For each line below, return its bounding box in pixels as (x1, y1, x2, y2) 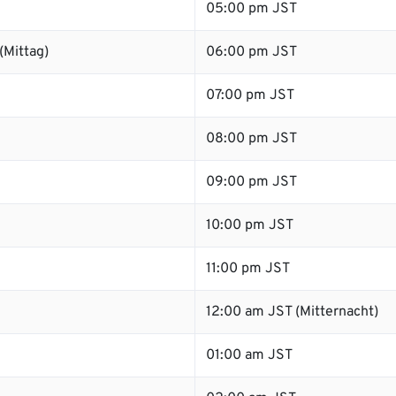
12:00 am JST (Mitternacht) (206, 303, 378, 321)
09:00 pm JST (206, 173, 297, 191)
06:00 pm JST (206, 43, 297, 61)
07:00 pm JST (206, 87, 294, 104)
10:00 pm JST (206, 217, 293, 234)
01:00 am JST (206, 346, 293, 364)
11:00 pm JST (206, 260, 290, 278)
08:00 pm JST (206, 130, 297, 148)
